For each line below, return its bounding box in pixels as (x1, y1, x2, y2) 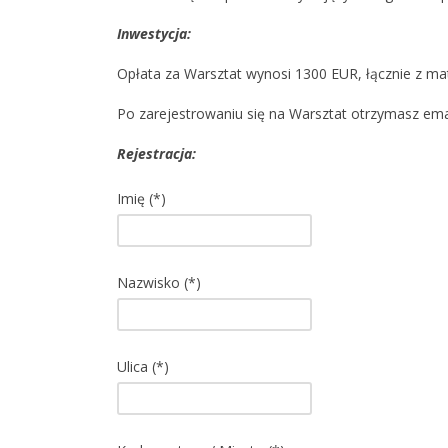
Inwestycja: (117, 24, 191, 43)
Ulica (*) (117, 357, 169, 376)
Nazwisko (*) (117, 273, 201, 292)
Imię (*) (117, 189, 166, 208)
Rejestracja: (117, 144, 196, 163)
